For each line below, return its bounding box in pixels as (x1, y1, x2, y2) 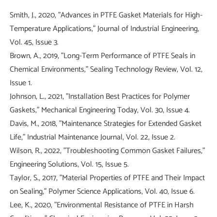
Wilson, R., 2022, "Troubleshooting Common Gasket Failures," (10, 144, 205, 158)
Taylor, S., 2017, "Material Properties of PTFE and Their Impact (10, 171, 205, 185)
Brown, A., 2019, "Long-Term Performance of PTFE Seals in (10, 49, 195, 63)
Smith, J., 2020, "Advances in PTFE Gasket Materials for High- (10, 9, 202, 22)
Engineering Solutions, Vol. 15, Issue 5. (10, 158, 129, 171)
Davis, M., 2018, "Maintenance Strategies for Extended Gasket (10, 117, 201, 131)
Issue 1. (10, 77, 32, 90)
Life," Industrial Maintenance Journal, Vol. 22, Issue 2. (10, 131, 175, 144)
